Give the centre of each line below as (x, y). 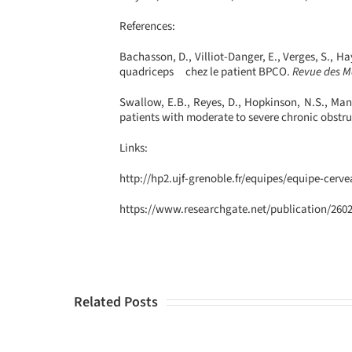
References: (147, 26)
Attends (197, 334)
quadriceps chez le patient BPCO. (205, 71)
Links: (133, 148)
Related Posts (116, 302)
